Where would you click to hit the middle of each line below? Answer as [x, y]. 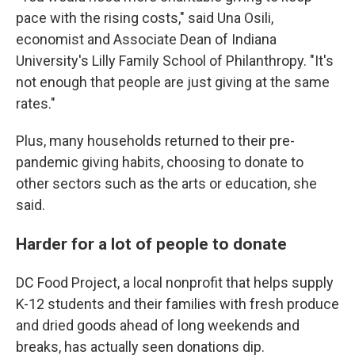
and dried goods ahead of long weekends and [158, 326]
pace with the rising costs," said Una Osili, [145, 18]
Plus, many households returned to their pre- [155, 141]
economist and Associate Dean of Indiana [146, 40]
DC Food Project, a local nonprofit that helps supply [175, 283]
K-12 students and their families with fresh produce [177, 304]
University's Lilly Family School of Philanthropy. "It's [175, 61]
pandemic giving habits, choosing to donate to [160, 162]
